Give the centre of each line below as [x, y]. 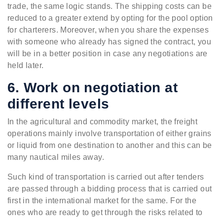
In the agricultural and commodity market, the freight [103, 121]
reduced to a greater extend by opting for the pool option [110, 18]
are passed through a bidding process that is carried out [110, 188]
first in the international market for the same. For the [102, 200]
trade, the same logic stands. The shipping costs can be [110, 6]
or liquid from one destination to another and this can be [110, 145]
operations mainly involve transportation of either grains [110, 133]
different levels [58, 104]
